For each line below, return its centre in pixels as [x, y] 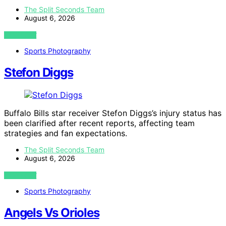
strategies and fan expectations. [66, 133]
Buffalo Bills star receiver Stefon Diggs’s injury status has [113, 113]
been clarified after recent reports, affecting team [99, 123]
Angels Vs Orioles [52, 212]
